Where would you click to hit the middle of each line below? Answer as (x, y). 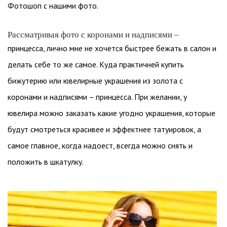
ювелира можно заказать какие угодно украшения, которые (111, 113)
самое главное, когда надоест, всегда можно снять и (100, 145)
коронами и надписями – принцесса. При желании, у (97, 97)
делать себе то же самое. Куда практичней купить (96, 64)
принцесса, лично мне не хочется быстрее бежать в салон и (112, 48)
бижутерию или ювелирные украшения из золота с (95, 81)
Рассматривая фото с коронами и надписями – (93, 35)
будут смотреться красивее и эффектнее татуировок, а (104, 129)
